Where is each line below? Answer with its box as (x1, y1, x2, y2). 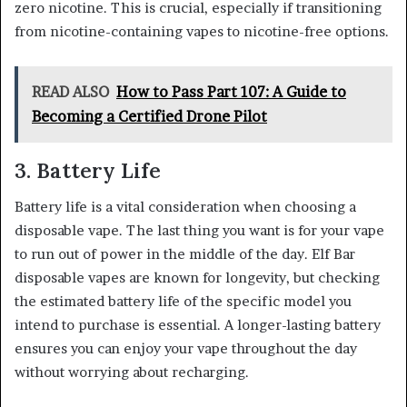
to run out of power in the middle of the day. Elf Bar (15, 245, 355, 263)
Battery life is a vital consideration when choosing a (15, 198, 356, 216)
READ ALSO (32, 82, 109, 101)
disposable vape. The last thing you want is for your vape (15, 222, 384, 240)
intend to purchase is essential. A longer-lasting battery (15, 316, 381, 334)
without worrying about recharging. (15, 363, 249, 382)
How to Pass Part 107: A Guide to (116, 82, 346, 101)
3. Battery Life (15, 156, 161, 184)
